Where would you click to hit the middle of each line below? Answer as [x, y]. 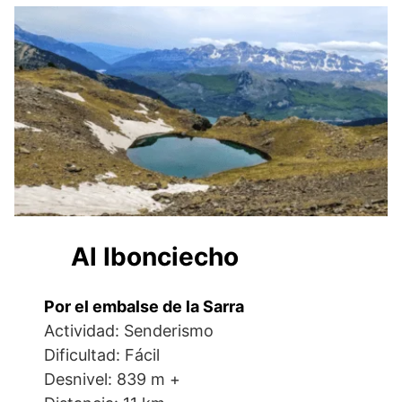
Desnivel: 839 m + [113, 379]
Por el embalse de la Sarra [144, 306]
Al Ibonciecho [155, 257]
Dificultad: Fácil [102, 355]
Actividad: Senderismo [129, 331]
